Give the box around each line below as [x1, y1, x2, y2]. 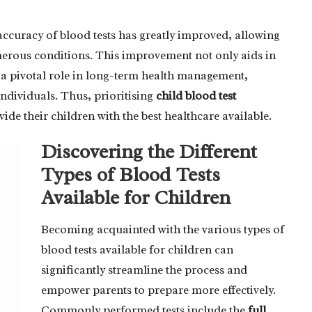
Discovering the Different [41, 139, 257, 164]
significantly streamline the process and [41, 262, 247, 277]
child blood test [156, 88, 236, 103]
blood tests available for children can [41, 242, 233, 257]
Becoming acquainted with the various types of [41, 221, 284, 237]
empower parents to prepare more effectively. [41, 282, 276, 297]
